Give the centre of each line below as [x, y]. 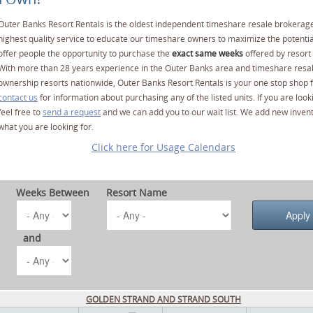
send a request [72, 112]
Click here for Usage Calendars [163, 147]
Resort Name [137, 193]
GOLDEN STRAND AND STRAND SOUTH [163, 299]
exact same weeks [208, 54]
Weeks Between [53, 193]
